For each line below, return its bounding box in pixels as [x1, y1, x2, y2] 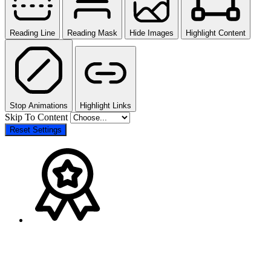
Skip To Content [5, 112, 70, 123]
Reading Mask [67, 28, 117, 38]
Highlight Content [186, 28, 246, 38]
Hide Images [129, 28, 174, 38]
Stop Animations [10, 101, 68, 111]
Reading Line [10, 28, 55, 38]
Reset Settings [10, 125, 62, 135]
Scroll [4, 235, 45, 254]
